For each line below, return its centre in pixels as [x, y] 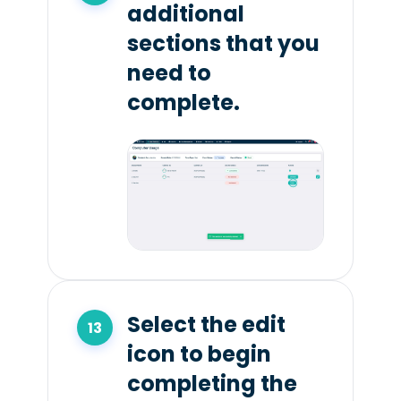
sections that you [223, 44]
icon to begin [199, 354]
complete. [183, 103]
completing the [212, 384]
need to [169, 73]
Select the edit [206, 325]
